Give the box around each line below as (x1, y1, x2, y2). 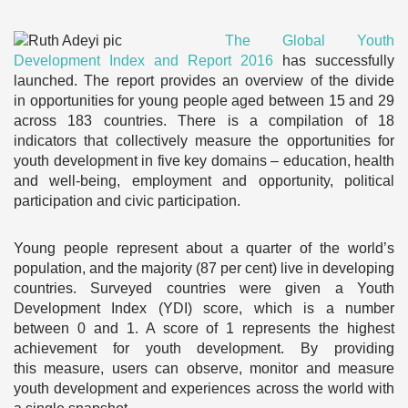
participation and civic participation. (14, 193, 240, 209)
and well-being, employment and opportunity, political (14, 173, 394, 189)
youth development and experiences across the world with (14, 381, 394, 396)
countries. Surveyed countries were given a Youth (14, 280, 394, 296)
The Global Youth (225, 33, 394, 48)
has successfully (273, 53, 394, 68)
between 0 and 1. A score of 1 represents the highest (14, 321, 394, 336)
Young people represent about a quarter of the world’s (14, 240, 394, 256)
